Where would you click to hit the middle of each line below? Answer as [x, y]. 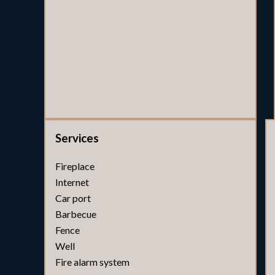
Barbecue [76, 214]
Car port [73, 198]
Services [77, 138]
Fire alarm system [92, 262]
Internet [72, 182]
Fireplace [75, 166]
